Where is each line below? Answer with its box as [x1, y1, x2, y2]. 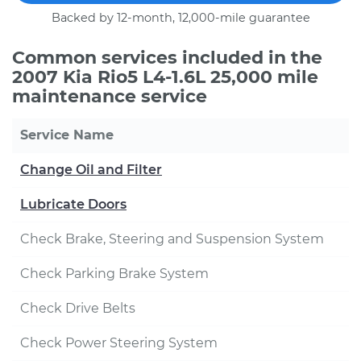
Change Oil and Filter [20, 162, 162, 177]
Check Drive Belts [20, 301, 135, 316]
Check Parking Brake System [20, 266, 209, 281]
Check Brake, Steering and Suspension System [20, 231, 324, 247]
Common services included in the [12, 47, 322, 68]
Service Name [20, 127, 114, 143]
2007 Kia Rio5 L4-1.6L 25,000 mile [12, 66, 318, 88]
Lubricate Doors [20, 197, 127, 212]
